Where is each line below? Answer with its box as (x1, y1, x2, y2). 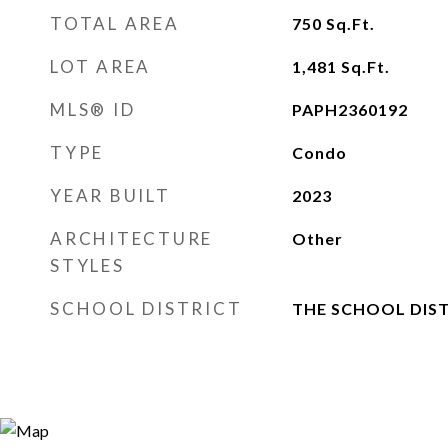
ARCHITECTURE (50, 228, 213, 249)
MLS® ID (50, 99, 136, 120)
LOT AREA (50, 56, 151, 77)
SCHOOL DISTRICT (50, 298, 243, 319)
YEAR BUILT (50, 185, 171, 206)
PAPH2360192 (291, 100, 408, 119)
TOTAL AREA (50, 13, 180, 34)
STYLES (50, 255, 125, 276)
